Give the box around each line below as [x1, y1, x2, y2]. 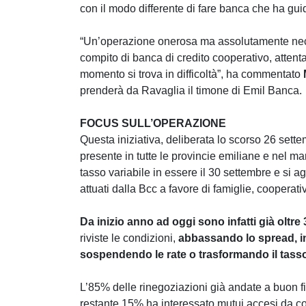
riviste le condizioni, [80, 232, 178, 245]
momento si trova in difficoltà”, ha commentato [80, 68, 303, 81]
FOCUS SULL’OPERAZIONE [80, 117, 226, 130]
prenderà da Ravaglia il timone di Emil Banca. [80, 85, 302, 97]
